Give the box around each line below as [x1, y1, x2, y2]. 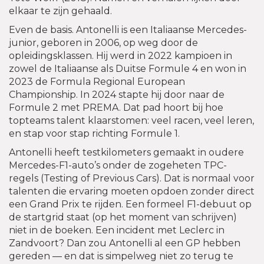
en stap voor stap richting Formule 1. [9, 128, 180, 140]
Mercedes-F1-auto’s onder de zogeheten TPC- [9, 160, 227, 171]
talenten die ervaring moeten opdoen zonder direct [9, 186, 255, 197]
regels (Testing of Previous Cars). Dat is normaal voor [9, 173, 255, 184]
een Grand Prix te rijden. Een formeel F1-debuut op [9, 199, 252, 210]
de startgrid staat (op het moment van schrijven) [9, 212, 237, 223]
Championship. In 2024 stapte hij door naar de [9, 89, 225, 101]
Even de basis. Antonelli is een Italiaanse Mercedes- [9, 24, 247, 36]
